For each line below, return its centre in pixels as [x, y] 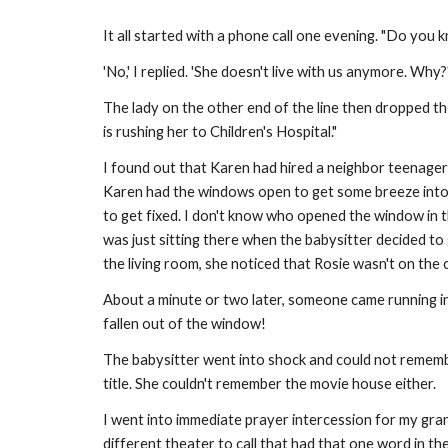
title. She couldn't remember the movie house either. [269, 383]
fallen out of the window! [187, 323]
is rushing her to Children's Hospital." [224, 131]
